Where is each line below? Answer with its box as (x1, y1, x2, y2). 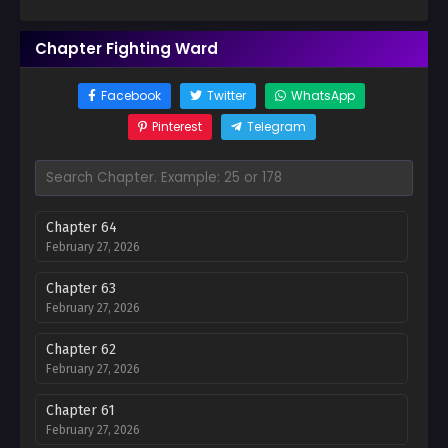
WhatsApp (291, 87, 355, 105)
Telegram (246, 118, 306, 136)
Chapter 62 (46, 341, 116, 359)
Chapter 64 (46, 219, 117, 237)
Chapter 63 (46, 280, 116, 298)
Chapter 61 (46, 402, 115, 420)
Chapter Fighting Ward (35, 38, 218, 60)
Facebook (101, 87, 161, 105)
